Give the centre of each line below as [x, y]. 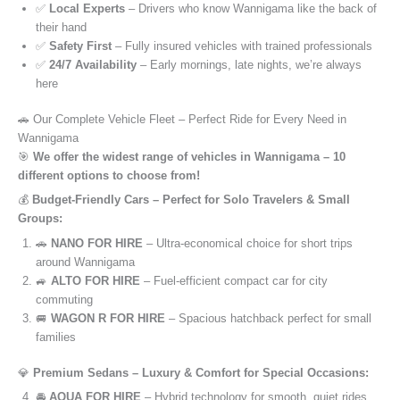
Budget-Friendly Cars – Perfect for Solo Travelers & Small [191, 200]
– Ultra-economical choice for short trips [248, 243]
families [56, 337]
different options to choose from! [109, 175]
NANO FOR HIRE [97, 243]
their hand [61, 27]
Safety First [80, 46]
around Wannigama [85, 262]
